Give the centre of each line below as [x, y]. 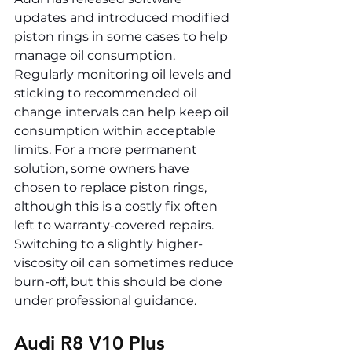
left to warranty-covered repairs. [115, 225]
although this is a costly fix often [117, 207]
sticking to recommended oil [107, 93]
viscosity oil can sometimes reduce [125, 263]
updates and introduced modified [123, 18]
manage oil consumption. [96, 56]
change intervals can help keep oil [123, 112]
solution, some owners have [103, 169]
